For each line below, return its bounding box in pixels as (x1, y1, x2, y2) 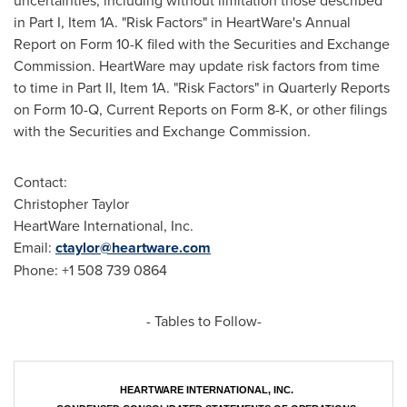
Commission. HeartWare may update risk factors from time (14, 55, 380, 76)
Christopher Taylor (14, 194, 129, 214)
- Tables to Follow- (145, 311, 262, 332)
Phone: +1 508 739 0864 (14, 260, 167, 281)
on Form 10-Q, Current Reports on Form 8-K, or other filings (14, 99, 387, 120)
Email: (14, 237, 55, 258)
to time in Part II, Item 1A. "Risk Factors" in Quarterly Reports (14, 77, 390, 98)
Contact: (14, 172, 67, 193)
